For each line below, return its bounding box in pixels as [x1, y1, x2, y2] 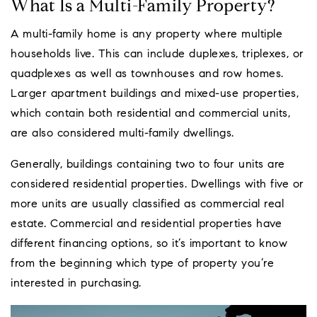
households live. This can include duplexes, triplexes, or [11, 49, 304, 61]
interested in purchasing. [11, 278, 142, 290]
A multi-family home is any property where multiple [11, 29, 282, 41]
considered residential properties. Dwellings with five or [11, 179, 304, 191]
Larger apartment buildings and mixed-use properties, [11, 88, 299, 100]
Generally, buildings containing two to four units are [11, 159, 285, 171]
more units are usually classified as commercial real [11, 199, 284, 211]
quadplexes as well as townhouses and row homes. [11, 69, 284, 81]
